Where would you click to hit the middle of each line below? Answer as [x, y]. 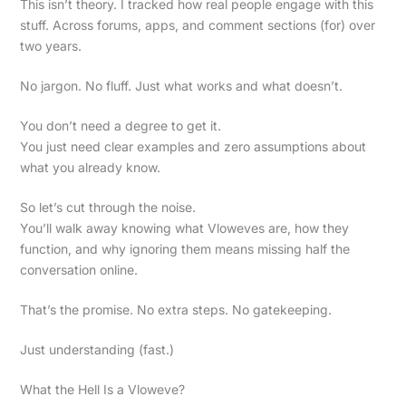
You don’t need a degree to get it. [120, 125]
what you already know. [90, 167]
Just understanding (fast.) [97, 349]
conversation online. [78, 269]
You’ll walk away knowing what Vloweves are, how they [184, 227]
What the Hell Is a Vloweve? [102, 389]
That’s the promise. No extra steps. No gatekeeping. [175, 309]
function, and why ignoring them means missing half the [184, 248]
